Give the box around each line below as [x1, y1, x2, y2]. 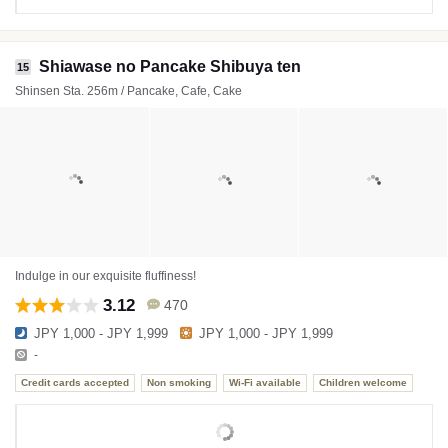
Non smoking [147, 377, 211, 389]
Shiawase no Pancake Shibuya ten [39, 57, 301, 75]
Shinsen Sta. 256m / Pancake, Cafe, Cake [15, 83, 242, 98]
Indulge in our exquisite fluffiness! [15, 268, 196, 283]
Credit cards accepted [21, 377, 129, 389]
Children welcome [319, 377, 407, 389]
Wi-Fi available [229, 377, 301, 389]
